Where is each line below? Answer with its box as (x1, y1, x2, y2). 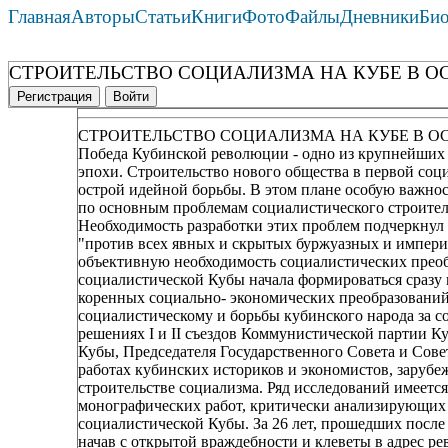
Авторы (71, 6, 135, 28)
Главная (8, 6, 71, 28)
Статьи (135, 6, 191, 28)
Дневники (340, 6, 419, 28)
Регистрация (17, 89, 92, 105)
